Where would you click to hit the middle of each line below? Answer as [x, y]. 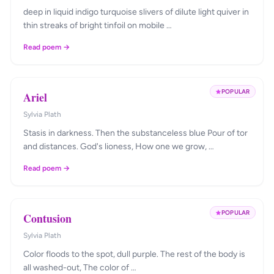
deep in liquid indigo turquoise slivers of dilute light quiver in [62, 12]
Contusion [48, 218]
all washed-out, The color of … [80, 268]
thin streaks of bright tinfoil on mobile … [150, 25]
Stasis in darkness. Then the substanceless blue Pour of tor [136, 133]
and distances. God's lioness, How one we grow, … [147, 146]
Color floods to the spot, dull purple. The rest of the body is [135, 254]
